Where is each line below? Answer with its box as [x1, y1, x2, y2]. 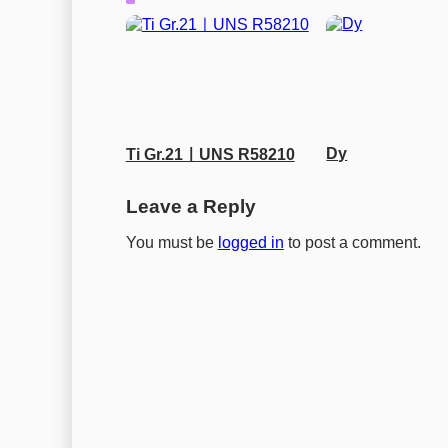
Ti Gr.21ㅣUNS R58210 [125, 146, 295, 164]
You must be [125, 234, 218, 252]
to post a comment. [283, 234, 421, 252]
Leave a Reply [125, 196, 256, 218]
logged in [217, 234, 284, 252]
